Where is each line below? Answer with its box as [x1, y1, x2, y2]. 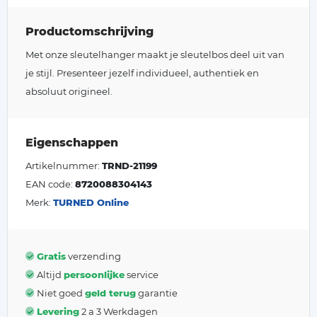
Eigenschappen [25, 136, 118, 149]
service [125, 269, 158, 280]
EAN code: [25, 178, 75, 190]
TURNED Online [53, 197, 129, 208]
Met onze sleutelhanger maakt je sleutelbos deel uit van [25, 49, 284, 60]
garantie [136, 287, 178, 299]
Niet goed [37, 287, 85, 299]
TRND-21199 [102, 160, 157, 171]
